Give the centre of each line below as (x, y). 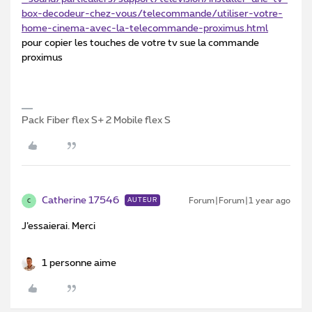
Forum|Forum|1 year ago (240, 201)
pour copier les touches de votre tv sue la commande (140, 44)
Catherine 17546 (80, 201)
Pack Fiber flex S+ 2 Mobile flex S (96, 121)
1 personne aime (79, 264)
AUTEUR (142, 201)
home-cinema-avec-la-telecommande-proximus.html (145, 29)
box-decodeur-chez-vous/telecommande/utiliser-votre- (152, 14)
